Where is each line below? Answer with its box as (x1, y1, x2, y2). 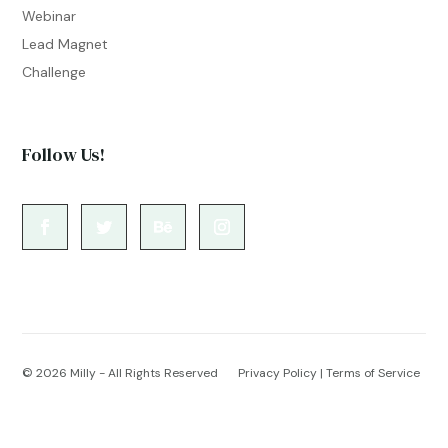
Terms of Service (326, 364, 421, 381)
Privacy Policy (238, 364, 318, 381)
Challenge (22, 62, 87, 81)
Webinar (22, 6, 77, 25)
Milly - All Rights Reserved (70, 364, 219, 381)
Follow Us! (22, 141, 106, 167)
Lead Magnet (22, 34, 109, 53)
